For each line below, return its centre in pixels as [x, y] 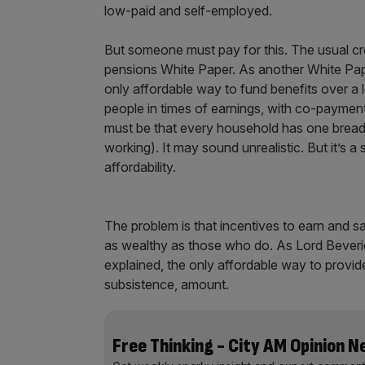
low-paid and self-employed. [188, 11]
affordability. [140, 167]
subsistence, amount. [167, 284]
